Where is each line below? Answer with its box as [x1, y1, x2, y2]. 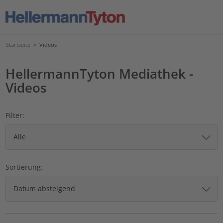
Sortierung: [5, 162, 43, 172]
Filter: [5, 110, 25, 120]
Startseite [6, 41, 30, 48]
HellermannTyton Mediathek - [5, 64, 194, 83]
